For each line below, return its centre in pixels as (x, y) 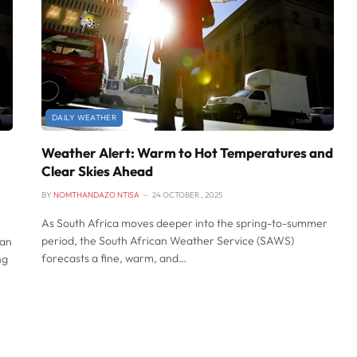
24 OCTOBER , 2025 (187, 194)
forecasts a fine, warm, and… (114, 258)
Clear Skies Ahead (97, 171)
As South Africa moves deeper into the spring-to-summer (184, 223)
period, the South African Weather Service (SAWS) (168, 240)
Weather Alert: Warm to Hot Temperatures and (187, 152)
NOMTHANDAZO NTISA (96, 194)
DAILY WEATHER (84, 117)
